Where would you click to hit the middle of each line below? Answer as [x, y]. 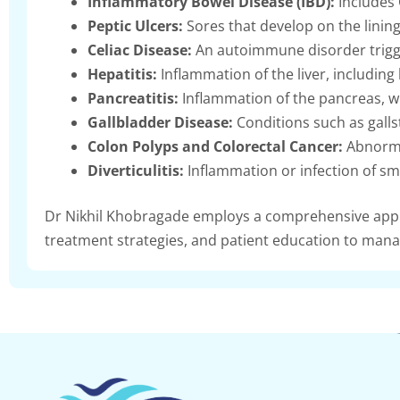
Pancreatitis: [133, 98]
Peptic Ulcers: [135, 25]
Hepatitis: [122, 74]
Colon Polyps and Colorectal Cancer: [215, 146]
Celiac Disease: [140, 50]
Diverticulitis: [136, 170]
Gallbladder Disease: [160, 122]
